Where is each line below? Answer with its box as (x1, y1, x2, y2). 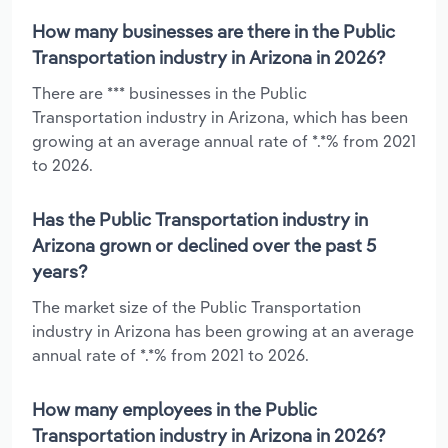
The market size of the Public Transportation (32, 296, 361, 317)
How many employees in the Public (32, 397, 317, 421)
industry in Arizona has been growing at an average (32, 320, 414, 341)
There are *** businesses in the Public (32, 82, 307, 103)
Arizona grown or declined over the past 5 (32, 233, 376, 257)
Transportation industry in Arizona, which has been (32, 106, 408, 127)
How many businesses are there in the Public (32, 19, 395, 43)
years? (32, 259, 88, 283)
